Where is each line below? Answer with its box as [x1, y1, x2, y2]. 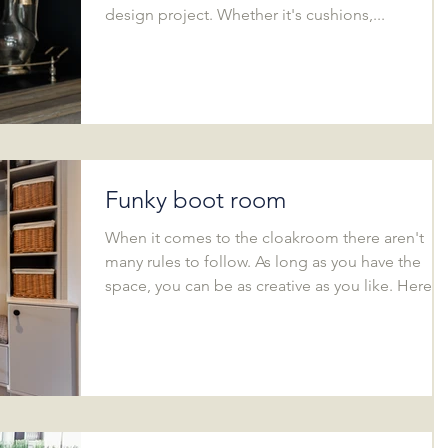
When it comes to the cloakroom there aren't [105, 228, 424, 248]
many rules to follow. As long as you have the [105, 252, 421, 272]
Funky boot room [105, 185, 286, 215]
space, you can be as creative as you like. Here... [105, 276, 444, 296]
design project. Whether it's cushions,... [105, 5, 385, 24]
